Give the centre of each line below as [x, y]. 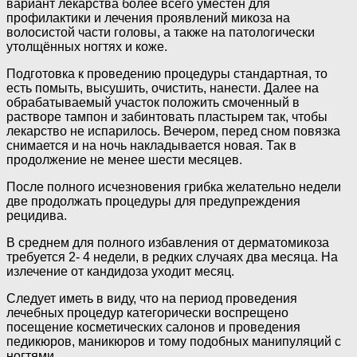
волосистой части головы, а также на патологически [161, 33]
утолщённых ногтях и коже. [87, 47]
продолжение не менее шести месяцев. [124, 160]
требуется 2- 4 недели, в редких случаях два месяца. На [172, 257]
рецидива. [37, 216]
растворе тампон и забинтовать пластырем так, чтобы [167, 117]
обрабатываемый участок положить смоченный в [153, 103]
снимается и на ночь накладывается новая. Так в [151, 146]
